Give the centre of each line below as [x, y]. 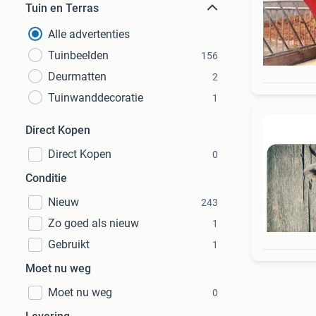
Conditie [46, 178]
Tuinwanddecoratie [96, 98]
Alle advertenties [89, 34]
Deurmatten [77, 77]
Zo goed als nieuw [93, 223]
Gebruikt [69, 244]
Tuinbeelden [78, 55]
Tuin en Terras [62, 8]
